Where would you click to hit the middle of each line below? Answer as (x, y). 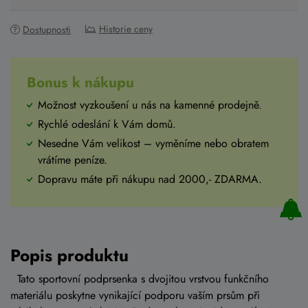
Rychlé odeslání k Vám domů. (107, 124)
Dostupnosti (47, 29)
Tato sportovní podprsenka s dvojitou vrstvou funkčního (140, 279)
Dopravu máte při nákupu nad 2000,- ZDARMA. (150, 179)
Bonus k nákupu (80, 83)
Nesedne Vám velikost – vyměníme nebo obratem (153, 144)
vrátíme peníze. (73, 160)
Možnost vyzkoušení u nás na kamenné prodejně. (150, 105)
